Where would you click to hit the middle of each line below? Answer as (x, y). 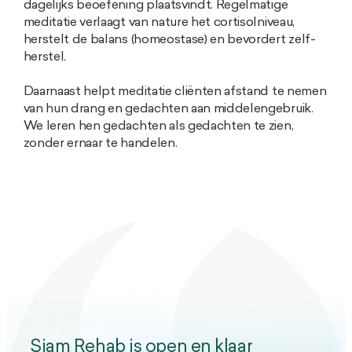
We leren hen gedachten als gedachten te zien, (158, 126)
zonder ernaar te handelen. (100, 143)
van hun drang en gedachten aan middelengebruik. (168, 109)
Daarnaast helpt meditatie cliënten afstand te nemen (175, 92)
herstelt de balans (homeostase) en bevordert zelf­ (169, 40)
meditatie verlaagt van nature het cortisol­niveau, (159, 22)
